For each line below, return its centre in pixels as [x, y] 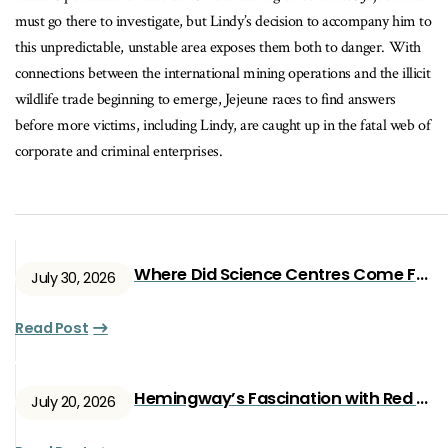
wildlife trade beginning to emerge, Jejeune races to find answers [205, 100]
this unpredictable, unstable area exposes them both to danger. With [218, 48]
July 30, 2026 [73, 278]
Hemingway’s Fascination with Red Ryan [422, 399]
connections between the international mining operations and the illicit [223, 74]
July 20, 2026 [73, 402]
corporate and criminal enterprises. [119, 152]
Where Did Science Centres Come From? [421, 275]
